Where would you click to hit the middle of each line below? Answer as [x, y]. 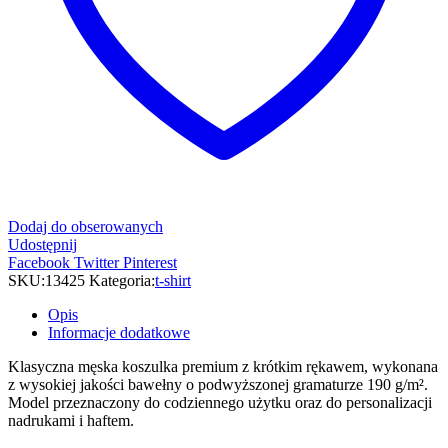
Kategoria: [122, 280]
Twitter [96, 262]
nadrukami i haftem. [71, 420]
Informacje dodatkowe [119, 332]
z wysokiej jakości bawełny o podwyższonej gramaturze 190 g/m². [218, 384]
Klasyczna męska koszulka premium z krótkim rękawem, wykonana [223, 366]
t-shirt [173, 280]
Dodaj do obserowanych [85, 226]
